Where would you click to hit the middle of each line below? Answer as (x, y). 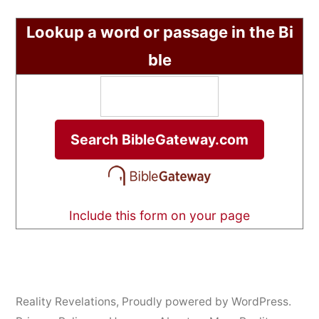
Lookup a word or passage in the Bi (159, 32)
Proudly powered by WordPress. (206, 302)
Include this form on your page (159, 216)
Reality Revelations (66, 302)
